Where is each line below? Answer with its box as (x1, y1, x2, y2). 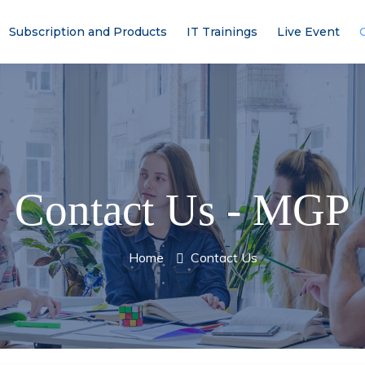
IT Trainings (187, 24, 257, 39)
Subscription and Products (9, 24, 167, 39)
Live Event (277, 24, 340, 39)
